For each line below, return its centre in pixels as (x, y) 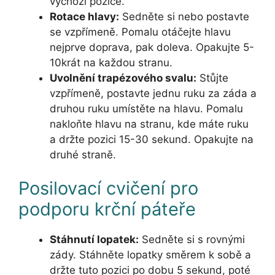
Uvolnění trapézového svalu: (123, 78)
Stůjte (212, 78)
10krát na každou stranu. (111, 62)
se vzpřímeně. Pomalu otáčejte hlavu (140, 32)
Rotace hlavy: (84, 16)
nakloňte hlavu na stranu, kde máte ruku (149, 124)
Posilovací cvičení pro (108, 188)
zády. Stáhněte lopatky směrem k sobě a (150, 255)
